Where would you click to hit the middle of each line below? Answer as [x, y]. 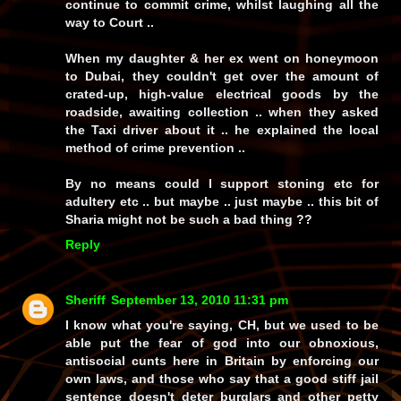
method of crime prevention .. [157, 148]
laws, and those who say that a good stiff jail [235, 379]
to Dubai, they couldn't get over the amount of [222, 77]
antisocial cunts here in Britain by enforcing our [222, 361]
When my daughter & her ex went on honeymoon [222, 59]
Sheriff [85, 300]
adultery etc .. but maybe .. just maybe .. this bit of [222, 202]
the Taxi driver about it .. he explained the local [222, 130]
